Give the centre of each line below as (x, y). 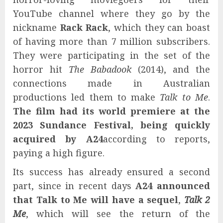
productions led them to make (87, 97)
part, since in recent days (74, 185)
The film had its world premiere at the (111, 111)
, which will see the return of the (118, 213)
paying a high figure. (59, 153)
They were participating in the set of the (111, 55)
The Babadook (100, 69)
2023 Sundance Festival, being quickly (111, 125)
